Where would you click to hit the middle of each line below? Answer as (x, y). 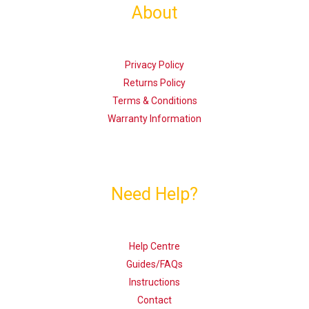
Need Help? (154, 194)
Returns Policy (154, 83)
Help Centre (154, 247)
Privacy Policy (154, 65)
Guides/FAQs (154, 265)
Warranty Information (154, 119)
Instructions (154, 282)
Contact (154, 300)
